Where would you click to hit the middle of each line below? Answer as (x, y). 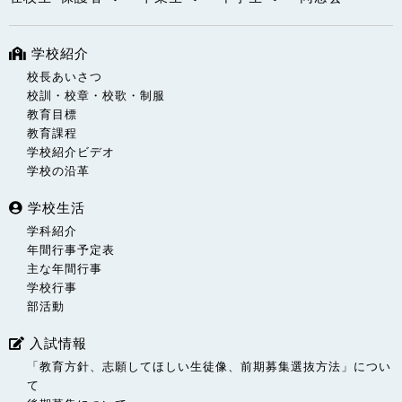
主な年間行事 (65, 269)
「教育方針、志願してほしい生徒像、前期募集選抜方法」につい (209, 367)
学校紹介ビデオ (71, 153)
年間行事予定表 (71, 250)
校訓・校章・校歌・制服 (96, 96)
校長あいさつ (65, 77)
